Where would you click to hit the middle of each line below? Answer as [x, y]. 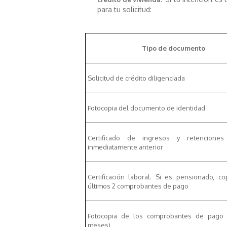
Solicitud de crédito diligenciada [136, 78]
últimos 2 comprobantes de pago [138, 186]
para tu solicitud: [124, 9]
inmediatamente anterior [125, 147]
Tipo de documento [174, 48]
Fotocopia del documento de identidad [146, 108]
